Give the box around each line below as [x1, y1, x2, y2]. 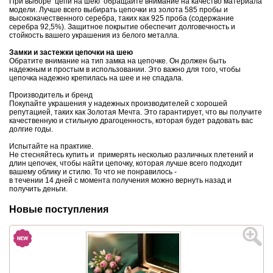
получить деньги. [9, 184, 68, 193]
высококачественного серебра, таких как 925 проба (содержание [9, 13, 234, 23]
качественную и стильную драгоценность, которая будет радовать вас [9, 116, 253, 125]
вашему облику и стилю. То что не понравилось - [9, 167, 177, 176]
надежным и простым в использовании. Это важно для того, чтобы [9, 65, 241, 74]
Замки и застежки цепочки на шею [9, 48, 133, 57]
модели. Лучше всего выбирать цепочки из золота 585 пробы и [9, 5, 230, 14]
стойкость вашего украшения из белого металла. [9, 30, 179, 40]
